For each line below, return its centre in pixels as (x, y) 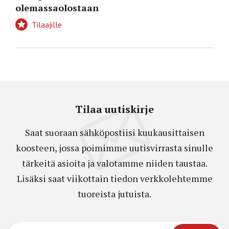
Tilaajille (46, 25)
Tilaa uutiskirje (114, 109)
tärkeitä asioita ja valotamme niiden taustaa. (114, 163)
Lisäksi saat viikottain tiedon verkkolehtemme (114, 179)
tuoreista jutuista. (114, 194)
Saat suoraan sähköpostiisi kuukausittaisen (114, 133)
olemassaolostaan (57, 8)
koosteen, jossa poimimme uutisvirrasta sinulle (114, 148)
